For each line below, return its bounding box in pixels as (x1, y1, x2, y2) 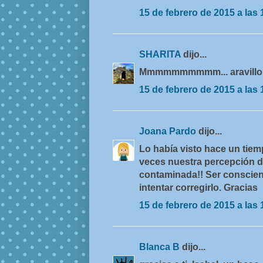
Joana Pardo (139, 126, 198, 137)
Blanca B (139, 242, 182, 252)
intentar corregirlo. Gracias (139, 183, 258, 193)
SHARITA (139, 49, 183, 60)
